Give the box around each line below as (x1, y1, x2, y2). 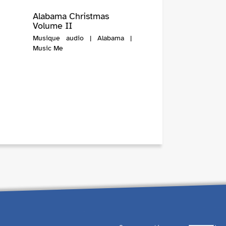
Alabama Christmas (32, 11, 109, 22)
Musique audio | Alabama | (32, 34, 132, 43)
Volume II (32, 20, 72, 32)
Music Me (32, 44, 63, 53)
